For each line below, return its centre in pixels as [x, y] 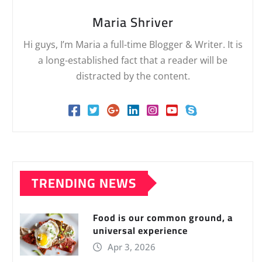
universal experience [140, 230]
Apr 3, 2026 [131, 247]
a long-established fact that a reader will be [133, 60]
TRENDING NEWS [84, 183]
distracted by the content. [133, 76]
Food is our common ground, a [163, 217]
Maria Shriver [133, 22]
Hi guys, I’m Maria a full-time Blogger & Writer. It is [133, 44]
